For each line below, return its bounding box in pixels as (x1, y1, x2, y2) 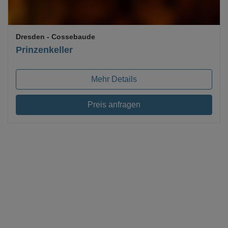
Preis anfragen (88, 100, 140, 109)
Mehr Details (91, 74, 137, 83)
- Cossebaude (45, 32, 95, 41)
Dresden (16, 32, 45, 41)
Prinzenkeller (16, 44, 73, 55)
